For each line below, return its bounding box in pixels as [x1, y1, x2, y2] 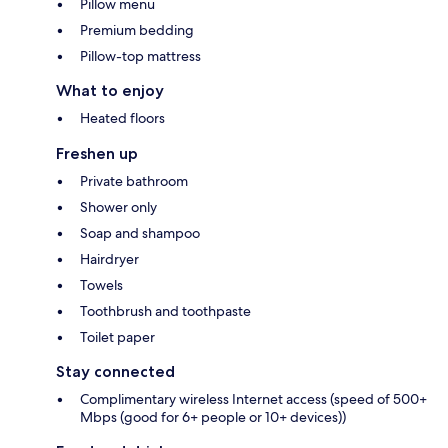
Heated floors [80, 109, 165, 128]
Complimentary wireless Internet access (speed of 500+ [80, 390, 427, 409]
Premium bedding [80, 21, 194, 40]
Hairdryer [80, 250, 139, 269]
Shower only [80, 198, 157, 217]
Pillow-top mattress [80, 47, 201, 66]
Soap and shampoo [80, 224, 200, 243]
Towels [80, 276, 123, 295]
